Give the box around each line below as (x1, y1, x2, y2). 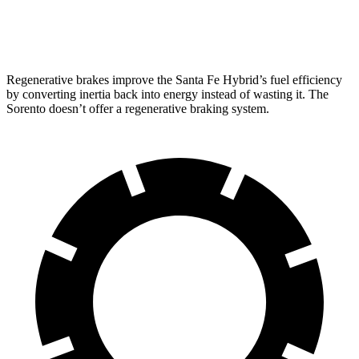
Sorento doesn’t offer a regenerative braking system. (6, 102, 269, 116)
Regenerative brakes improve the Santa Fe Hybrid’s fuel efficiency (6, 73, 342, 87)
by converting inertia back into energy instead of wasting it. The (6, 87, 329, 102)
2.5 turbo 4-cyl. (133, 22, 200, 34)
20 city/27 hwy (233, 22, 299, 34)
